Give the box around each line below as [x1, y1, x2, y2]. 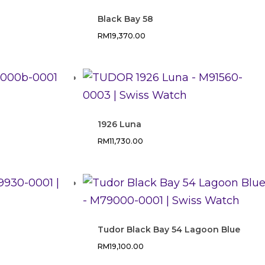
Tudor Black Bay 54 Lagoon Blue [98, 224, 241, 235]
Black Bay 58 [98, 13, 154, 24]
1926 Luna [98, 118, 142, 130]
